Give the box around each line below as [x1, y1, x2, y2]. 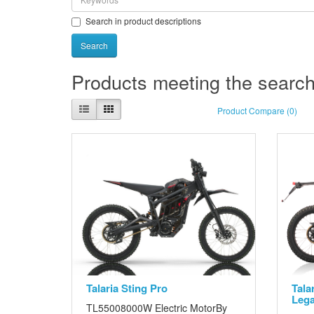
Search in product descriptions [86, 14, 201, 27]
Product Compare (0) [217, 104, 297, 117]
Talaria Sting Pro [86, 280, 168, 296]
